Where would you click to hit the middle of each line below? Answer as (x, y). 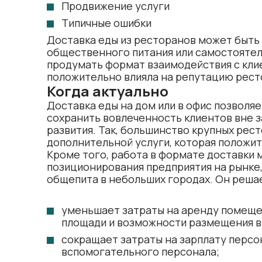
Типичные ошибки (106, 23)
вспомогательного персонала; (140, 251)
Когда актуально (108, 91)
